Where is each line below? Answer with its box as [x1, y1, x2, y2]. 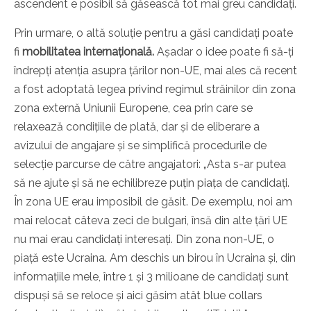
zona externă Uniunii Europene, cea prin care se [14, 101, 253, 115]
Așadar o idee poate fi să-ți [154, 45, 294, 59]
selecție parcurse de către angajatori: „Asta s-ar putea [14, 158, 286, 171]
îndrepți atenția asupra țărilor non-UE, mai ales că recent [14, 64, 297, 78]
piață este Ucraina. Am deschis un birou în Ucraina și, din [14, 251, 296, 265]
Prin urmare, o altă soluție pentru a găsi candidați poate [14, 26, 293, 40]
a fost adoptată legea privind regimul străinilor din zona [14, 83, 296, 96]
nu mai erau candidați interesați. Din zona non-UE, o [14, 233, 274, 246]
